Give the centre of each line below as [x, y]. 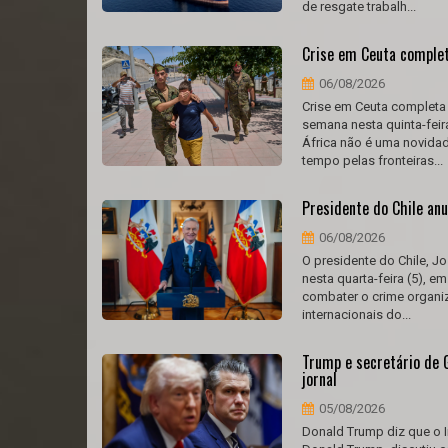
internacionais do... [356, 314]
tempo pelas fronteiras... [372, 160]
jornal [319, 379]
